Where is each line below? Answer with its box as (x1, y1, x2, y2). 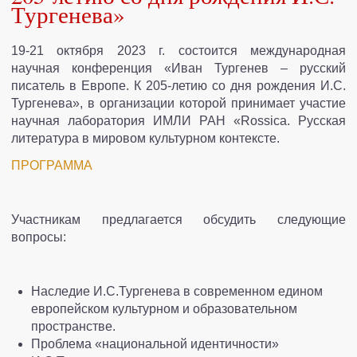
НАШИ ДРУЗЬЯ (141, 130, 216, 143)
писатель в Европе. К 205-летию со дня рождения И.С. (11, 79, 346, 93)
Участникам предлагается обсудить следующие (11, 213, 346, 227)
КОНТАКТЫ (150, 176, 207, 189)
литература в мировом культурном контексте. (11, 131, 280, 146)
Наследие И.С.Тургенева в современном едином (31, 284, 323, 299)
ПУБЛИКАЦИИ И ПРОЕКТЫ (110, 55, 247, 67)
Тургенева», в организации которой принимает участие (11, 96, 346, 111)
